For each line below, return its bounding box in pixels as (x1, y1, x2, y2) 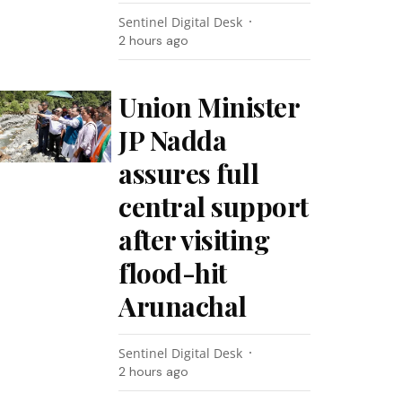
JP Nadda (118, 122, 227, 158)
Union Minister (118, 89, 300, 125)
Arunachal (118, 288, 247, 324)
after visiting (118, 222, 270, 258)
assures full (118, 155, 259, 191)
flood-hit (118, 255, 227, 291)
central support (118, 188, 309, 224)
